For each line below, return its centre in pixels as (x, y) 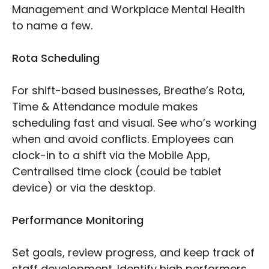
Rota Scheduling (56, 58)
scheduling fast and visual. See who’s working (134, 123)
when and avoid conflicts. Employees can (123, 139)
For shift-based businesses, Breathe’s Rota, (128, 91)
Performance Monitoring (78, 220)
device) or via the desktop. (83, 188)
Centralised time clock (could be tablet (117, 172)
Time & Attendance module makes (105, 107)
